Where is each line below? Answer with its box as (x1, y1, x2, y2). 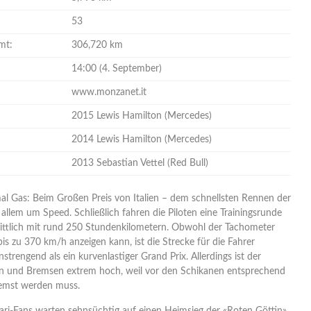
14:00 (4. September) (72, 64, 162, 74)
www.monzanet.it (72, 87, 146, 97)
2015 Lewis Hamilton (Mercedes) (72, 111, 212, 121)
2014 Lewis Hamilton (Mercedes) (72, 135, 212, 144)
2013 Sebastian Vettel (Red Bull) (72, 158, 208, 168)
